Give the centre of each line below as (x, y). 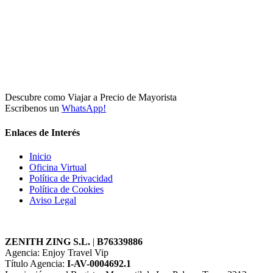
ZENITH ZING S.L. (48, 241)
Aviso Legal (53, 200)
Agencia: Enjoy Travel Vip (57, 252)
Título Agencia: (36, 263)
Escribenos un (33, 108)
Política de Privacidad (71, 178)
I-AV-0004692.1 (99, 263)
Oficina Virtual (58, 167)
